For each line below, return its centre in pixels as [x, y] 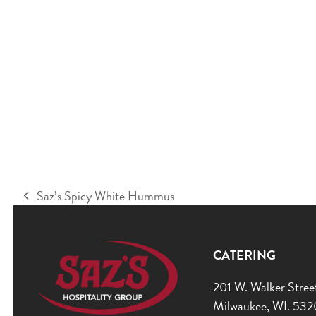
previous [43, 205]
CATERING [245, 255]
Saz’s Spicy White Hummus [106, 196]
